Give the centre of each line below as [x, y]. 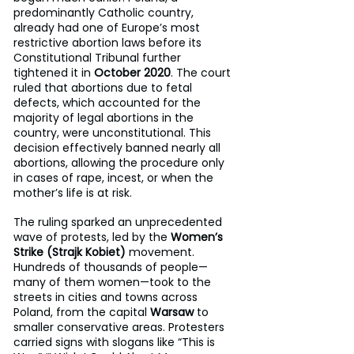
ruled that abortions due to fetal [104, 87]
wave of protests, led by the [92, 237]
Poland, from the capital [82, 312]
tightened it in [54, 72]
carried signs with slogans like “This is [116, 342]
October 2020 [132, 72]
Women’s [198, 237]
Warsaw [172, 312]
